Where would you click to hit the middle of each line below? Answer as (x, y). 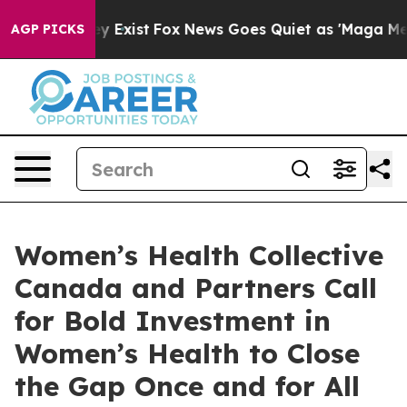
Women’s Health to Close (187, 353)
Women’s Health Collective (199, 255)
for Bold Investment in (173, 321)
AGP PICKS (48, 29)
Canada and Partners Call (196, 288)
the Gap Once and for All (187, 386)
